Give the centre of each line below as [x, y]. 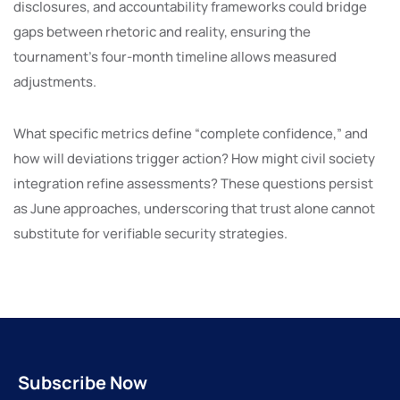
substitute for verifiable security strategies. [150, 233]
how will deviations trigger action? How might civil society [194, 158]
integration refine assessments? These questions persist [193, 183]
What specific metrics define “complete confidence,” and [191, 133]
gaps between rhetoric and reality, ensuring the [162, 31]
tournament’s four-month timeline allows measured [175, 56]
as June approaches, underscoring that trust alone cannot [194, 208]
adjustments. [55, 81]
